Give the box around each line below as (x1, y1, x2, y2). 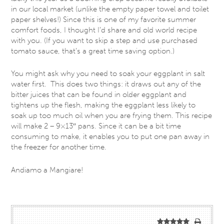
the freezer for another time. (11, 142, 107, 152)
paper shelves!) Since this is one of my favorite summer (11, 14, 196, 24)
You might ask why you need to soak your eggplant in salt (11, 69, 205, 78)
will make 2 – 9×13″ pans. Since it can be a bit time (11, 121, 181, 131)
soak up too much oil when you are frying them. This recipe (11, 111, 212, 120)
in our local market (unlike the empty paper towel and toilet (11, 4, 209, 13)
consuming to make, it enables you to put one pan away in (11, 132, 210, 141)
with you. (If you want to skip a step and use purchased (11, 35, 198, 45)
